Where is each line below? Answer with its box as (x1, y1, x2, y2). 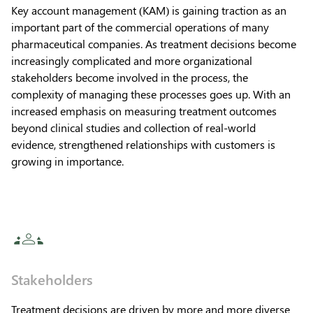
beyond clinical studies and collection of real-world (11, 119, 256, 135)
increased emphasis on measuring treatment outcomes (11, 103, 277, 118)
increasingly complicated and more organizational (11, 52, 252, 68)
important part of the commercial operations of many (11, 19, 269, 34)
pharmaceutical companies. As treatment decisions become (11, 36, 296, 51)
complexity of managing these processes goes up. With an (11, 86, 291, 101)
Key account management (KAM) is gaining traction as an (11, 2, 286, 17)
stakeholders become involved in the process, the (11, 69, 248, 85)
